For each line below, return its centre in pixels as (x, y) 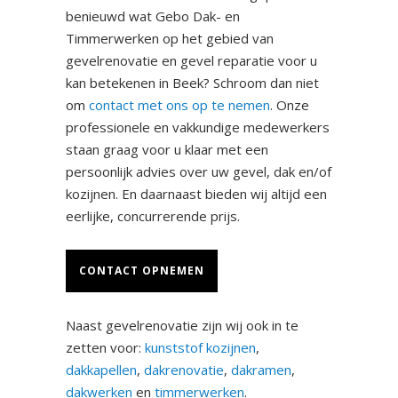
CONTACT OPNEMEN (142, 271)
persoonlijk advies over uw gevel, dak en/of (199, 172)
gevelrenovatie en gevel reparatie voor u (191, 61)
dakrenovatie (184, 370)
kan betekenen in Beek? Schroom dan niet (192, 83)
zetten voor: (105, 348)
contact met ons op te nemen (179, 105)
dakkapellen (101, 370)
